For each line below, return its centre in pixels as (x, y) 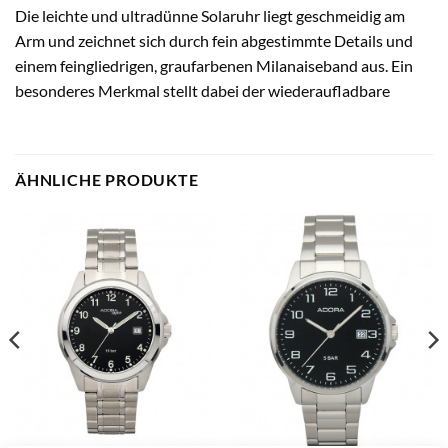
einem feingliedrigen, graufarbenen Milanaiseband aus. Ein (214, 66)
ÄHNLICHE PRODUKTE (107, 180)
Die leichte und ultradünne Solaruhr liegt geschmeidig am (210, 16)
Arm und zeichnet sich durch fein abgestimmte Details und (214, 41)
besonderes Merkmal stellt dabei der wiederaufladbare (202, 91)
